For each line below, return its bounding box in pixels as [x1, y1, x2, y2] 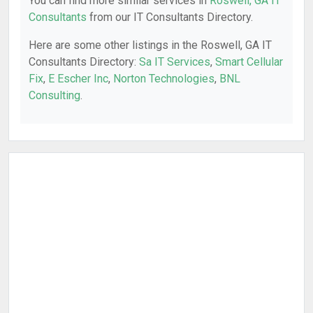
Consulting [29, 89, 80, 102]
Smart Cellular [215, 55, 283, 68]
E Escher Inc [48, 72, 108, 85]
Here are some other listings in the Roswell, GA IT [29, 38, 272, 52]
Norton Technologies [113, 72, 214, 85]
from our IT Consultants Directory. [87, 10, 253, 24]
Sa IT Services [139, 55, 210, 68]
